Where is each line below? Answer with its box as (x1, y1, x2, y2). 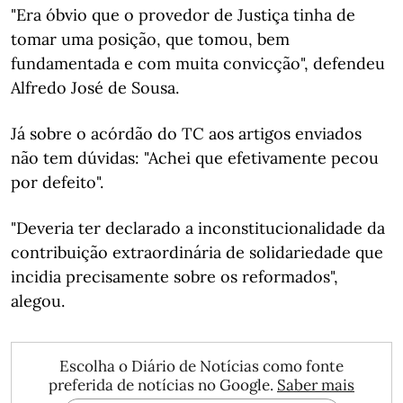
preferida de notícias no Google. (49, 375, 277, 395)
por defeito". (11, 172, 103, 193)
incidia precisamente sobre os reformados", (11, 266, 338, 287)
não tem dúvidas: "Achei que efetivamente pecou (11, 148, 379, 168)
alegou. (11, 291, 65, 311)
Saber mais (277, 375, 354, 395)
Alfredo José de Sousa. (11, 77, 179, 98)
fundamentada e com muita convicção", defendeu (11, 53, 385, 74)
